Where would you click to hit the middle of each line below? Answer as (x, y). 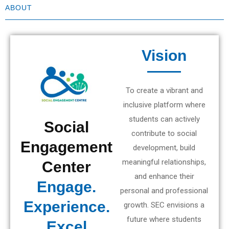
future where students (164, 220)
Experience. (66, 207)
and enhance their (164, 177)
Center (66, 167)
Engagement (66, 147)
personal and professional (164, 191)
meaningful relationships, (164, 162)
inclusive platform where (164, 105)
